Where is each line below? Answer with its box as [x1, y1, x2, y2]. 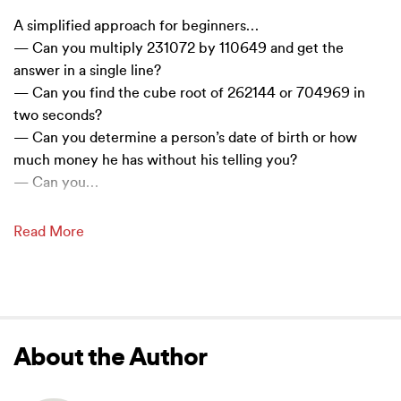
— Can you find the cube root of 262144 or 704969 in [13, 86, 365, 101]
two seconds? [13, 108, 102, 124]
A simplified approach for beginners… [13, 19, 259, 34]
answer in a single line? [13, 64, 161, 79]
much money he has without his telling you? [13, 153, 297, 168]
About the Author [13, 346, 207, 372]
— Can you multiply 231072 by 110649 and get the [13, 41, 344, 56]
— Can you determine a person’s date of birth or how [13, 131, 357, 146]
